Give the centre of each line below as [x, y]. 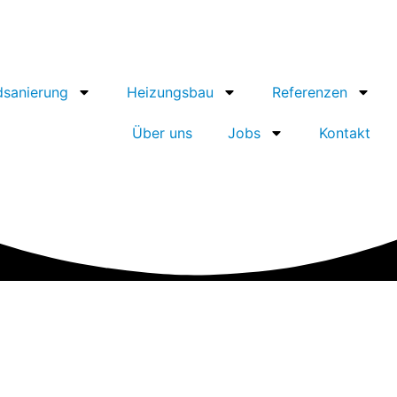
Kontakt [345, 133]
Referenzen [310, 92]
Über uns [162, 133]
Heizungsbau [170, 92]
